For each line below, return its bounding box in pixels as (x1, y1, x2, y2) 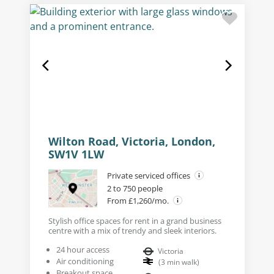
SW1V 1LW (48, 146, 104, 161)
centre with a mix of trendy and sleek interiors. (48, 225, 217, 236)
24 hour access (56, 244, 109, 255)
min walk (165, 257, 197, 267)
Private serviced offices (106, 169, 192, 181)
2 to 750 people (106, 182, 163, 194)
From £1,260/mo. (106, 194, 171, 206)
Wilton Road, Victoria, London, (48, 133, 215, 149)
